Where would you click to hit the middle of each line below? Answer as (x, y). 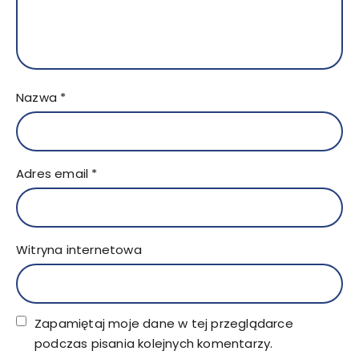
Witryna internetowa (79, 249)
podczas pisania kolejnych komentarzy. (154, 343)
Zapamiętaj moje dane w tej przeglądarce (164, 323)
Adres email (54, 173)
